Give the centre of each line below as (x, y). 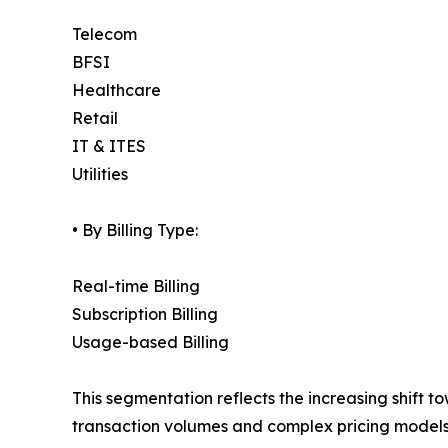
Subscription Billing (145, 314)
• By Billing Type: (135, 230)
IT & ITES (109, 146)
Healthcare (116, 90)
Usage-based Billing (150, 342)
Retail (95, 118)
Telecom (104, 34)
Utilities (100, 174)
